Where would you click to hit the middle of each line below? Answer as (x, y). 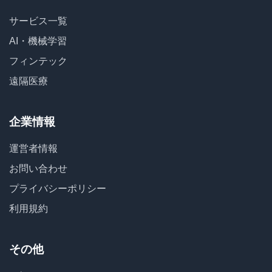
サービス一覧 (38, 21)
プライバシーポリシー (58, 189)
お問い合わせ (38, 168)
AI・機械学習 (38, 41)
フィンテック (38, 61)
